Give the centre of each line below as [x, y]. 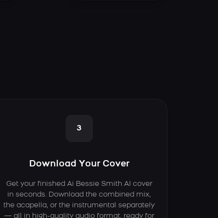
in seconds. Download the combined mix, [79, 195]
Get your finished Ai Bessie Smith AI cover [79, 184]
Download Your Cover [79, 164]
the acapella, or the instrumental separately [79, 205]
